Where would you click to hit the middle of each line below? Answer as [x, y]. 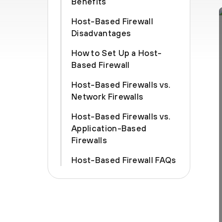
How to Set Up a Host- [117, 53]
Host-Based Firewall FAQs [124, 160]
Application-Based [109, 128]
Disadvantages [101, 33]
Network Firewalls [108, 97]
